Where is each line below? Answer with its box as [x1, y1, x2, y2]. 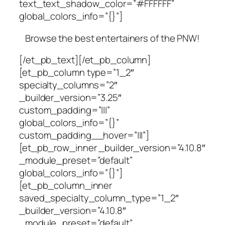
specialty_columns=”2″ [19, 78, 118, 92]
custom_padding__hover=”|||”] [19, 129, 150, 142]
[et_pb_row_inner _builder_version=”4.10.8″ [19, 141, 205, 155]
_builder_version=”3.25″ [19, 91, 122, 104]
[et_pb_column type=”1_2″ [19, 66, 134, 79]
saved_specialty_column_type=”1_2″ [19, 191, 179, 205]
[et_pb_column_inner [19, 179, 113, 192]
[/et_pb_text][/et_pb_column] [19, 53, 151, 67]
